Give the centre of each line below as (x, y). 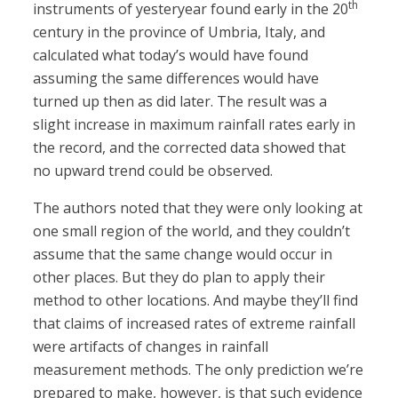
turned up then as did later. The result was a (180, 102)
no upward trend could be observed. (153, 171)
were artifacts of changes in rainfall (151, 347)
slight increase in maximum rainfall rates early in (195, 125)
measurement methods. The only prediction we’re (199, 370)
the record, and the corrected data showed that (190, 148)
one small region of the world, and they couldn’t (192, 231)
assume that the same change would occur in (183, 255)
